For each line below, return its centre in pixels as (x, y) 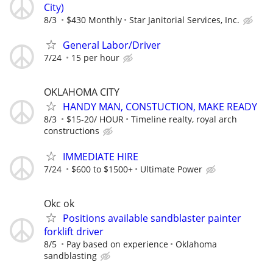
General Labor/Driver (112, 45)
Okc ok (59, 203)
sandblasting (70, 255)
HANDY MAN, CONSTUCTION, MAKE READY (160, 107)
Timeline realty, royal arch (184, 119)
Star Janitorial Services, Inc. (184, 20)
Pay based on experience (117, 244)
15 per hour (95, 58)
